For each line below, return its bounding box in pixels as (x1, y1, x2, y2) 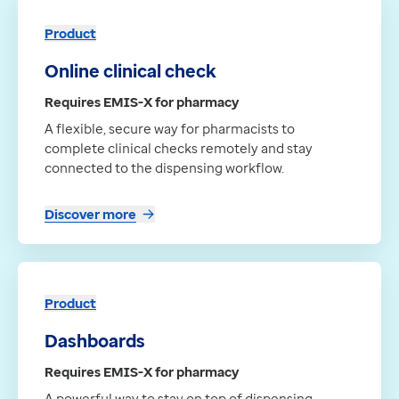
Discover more (45, 205, 136, 224)
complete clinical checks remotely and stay (45, 139, 313, 158)
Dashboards (45, 329, 145, 354)
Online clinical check (45, 59, 216, 84)
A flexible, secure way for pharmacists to (45, 119, 295, 138)
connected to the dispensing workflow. (45, 159, 284, 177)
